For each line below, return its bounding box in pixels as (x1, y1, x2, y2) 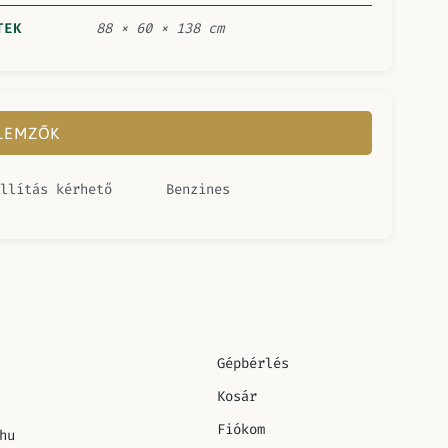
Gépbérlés (217, 353, 289, 373)
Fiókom (217, 419, 265, 439)
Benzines (166, 179, 230, 199)
